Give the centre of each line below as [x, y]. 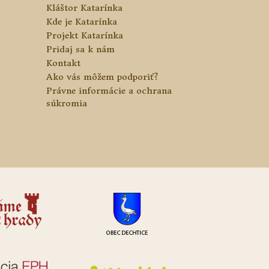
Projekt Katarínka [85, 36]
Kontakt [64, 63]
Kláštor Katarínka [85, 8]
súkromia [67, 104]
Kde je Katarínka [82, 22]
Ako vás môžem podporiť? [102, 77]
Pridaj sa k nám [81, 50]
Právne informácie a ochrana [109, 91]
